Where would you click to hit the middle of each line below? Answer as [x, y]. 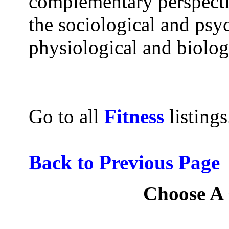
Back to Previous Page [124, 162]
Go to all [66, 116]
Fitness [134, 116]
